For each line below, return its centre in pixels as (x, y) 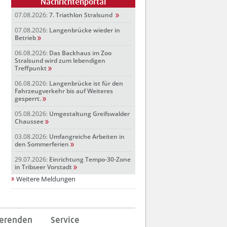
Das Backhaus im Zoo (80, 53)
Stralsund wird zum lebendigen (60, 61)
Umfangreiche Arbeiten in (87, 137)
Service (65, 221)
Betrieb (25, 38)
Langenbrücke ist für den (86, 84)
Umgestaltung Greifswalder (89, 114)
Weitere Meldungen (46, 179)
